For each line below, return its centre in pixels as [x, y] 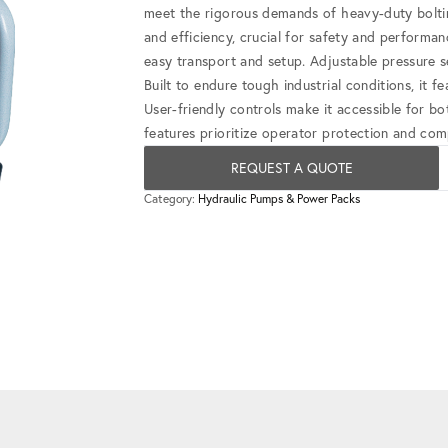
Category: [171, 198]
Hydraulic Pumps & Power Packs [279, 198]
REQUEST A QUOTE [291, 168]
